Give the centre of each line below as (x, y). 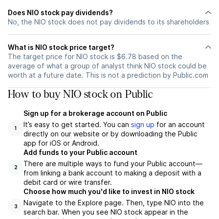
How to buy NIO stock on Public (80, 94)
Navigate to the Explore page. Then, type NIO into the (114, 203)
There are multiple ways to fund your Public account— (113, 164)
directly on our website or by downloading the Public (110, 134)
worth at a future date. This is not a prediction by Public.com (108, 75)
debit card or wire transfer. (68, 182)
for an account (180, 124)
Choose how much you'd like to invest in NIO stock (109, 191)
